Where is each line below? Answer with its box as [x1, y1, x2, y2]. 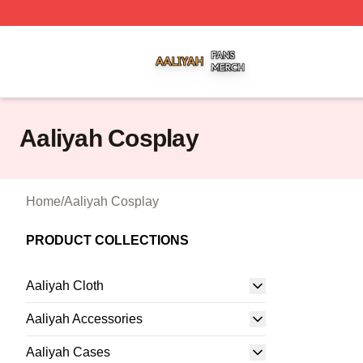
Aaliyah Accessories [26, 312, 143, 326]
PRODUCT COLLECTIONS [26, 233, 189, 247]
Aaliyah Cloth [26, 279, 104, 293]
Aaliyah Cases [26, 345, 110, 359]
